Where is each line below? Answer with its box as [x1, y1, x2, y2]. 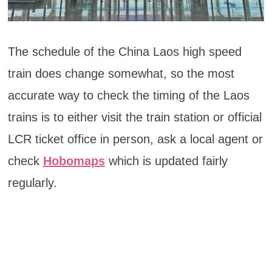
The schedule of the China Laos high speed [7, 44, 242, 58]
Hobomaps [42, 154, 105, 168]
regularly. [7, 175, 57, 189]
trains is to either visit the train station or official [7, 110, 262, 124]
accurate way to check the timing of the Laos [7, 88, 250, 102]
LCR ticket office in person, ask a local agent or [7, 132, 263, 146]
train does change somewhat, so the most [7, 66, 234, 80]
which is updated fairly [104, 154, 228, 168]
